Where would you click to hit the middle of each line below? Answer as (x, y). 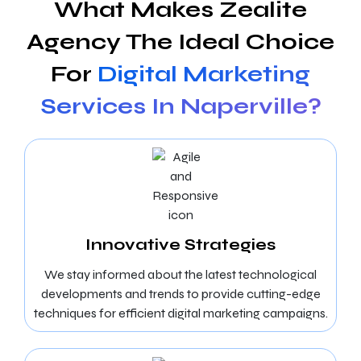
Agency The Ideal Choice (180, 42)
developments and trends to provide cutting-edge (180, 294)
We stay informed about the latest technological (180, 274)
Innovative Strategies (180, 245)
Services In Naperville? (180, 106)
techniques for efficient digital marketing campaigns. (180, 313)
